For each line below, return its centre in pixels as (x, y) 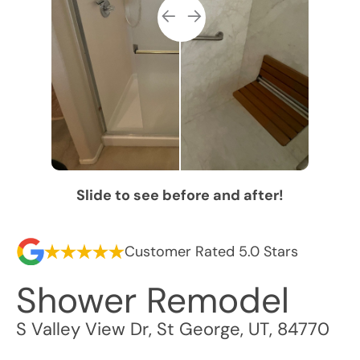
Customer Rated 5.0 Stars (211, 251)
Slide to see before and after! (180, 195)
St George (198, 329)
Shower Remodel (153, 301)
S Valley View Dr (82, 329)
